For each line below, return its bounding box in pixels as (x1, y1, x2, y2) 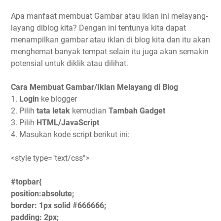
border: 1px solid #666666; (11, 200, 106, 210)
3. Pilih (11, 117, 37, 127)
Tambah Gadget (109, 106, 165, 115)
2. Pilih (11, 106, 37, 115)
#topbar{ (11, 177, 41, 186)
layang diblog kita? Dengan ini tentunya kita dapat (11, 23, 186, 33)
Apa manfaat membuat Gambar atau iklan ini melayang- (11, 11, 208, 21)
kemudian (70, 106, 109, 115)
